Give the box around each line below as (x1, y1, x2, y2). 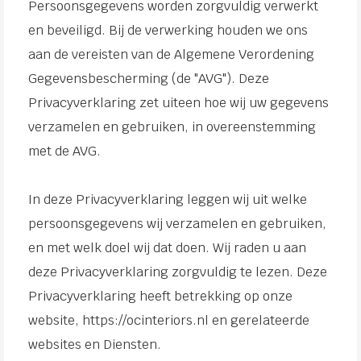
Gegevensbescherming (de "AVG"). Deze (28, 70, 269, 87)
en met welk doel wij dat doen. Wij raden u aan (28, 239, 306, 256)
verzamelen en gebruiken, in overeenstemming (28, 118, 316, 135)
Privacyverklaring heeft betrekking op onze (28, 288, 293, 305)
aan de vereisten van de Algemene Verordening (28, 46, 314, 63)
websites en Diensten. (28, 336, 161, 353)
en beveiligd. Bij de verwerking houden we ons (28, 22, 308, 39)
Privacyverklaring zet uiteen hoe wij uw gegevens (28, 94, 329, 111)
